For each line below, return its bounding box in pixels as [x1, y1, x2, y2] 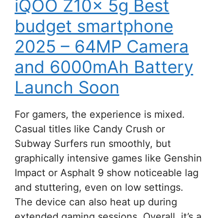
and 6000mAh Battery [15, 56, 193, 77]
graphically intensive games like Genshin [15, 152, 202, 164]
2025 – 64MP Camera [15, 36, 189, 57]
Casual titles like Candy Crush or [15, 123, 165, 135]
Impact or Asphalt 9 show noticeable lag [15, 167, 199, 179]
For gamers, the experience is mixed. [15, 109, 185, 121]
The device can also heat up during [15, 196, 177, 208]
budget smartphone [15, 16, 173, 36]
